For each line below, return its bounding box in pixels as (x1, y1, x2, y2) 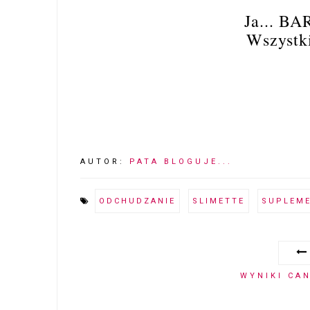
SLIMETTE (192, 196, 246, 206)
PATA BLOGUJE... (129, 156, 233, 166)
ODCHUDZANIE (99, 196, 176, 206)
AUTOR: (80, 156, 130, 166)
